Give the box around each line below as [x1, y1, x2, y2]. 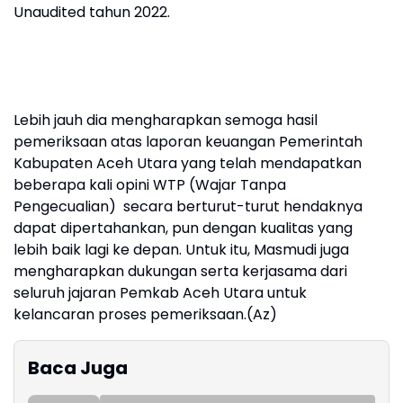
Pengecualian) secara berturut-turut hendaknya [13, 196, 363, 217]
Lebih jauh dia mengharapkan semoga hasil [13, 110, 318, 130]
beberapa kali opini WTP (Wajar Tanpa [13, 175, 286, 195]
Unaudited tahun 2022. [13, 2, 170, 22]
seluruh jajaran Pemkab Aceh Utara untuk [13, 282, 307, 303]
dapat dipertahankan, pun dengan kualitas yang [13, 218, 353, 238]
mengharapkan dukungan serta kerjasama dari [13, 261, 347, 282]
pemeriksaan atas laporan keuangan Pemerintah [13, 131, 363, 152]
